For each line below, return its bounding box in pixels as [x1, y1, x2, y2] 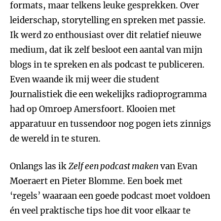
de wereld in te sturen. [10, 133, 101, 144]
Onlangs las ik [10, 161, 69, 172]
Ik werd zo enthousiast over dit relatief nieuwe [10, 30, 201, 40]
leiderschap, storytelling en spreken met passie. [10, 15, 206, 26]
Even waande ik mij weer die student [10, 74, 159, 85]
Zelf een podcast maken [69, 161, 158, 172]
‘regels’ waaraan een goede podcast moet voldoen [10, 190, 210, 201]
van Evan [158, 161, 197, 172]
